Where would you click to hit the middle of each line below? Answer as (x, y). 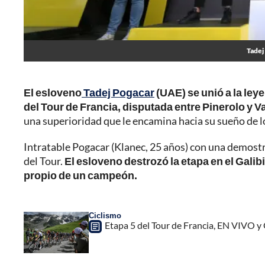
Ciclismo (105, 216)
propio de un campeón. (80, 175)
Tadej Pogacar (118, 93)
